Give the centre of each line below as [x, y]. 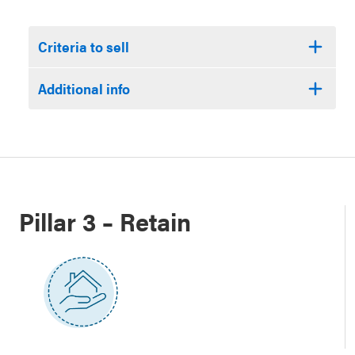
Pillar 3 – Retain [105, 220]
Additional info [84, 88]
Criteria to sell [84, 46]
